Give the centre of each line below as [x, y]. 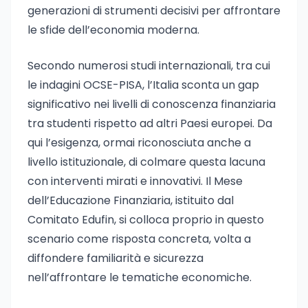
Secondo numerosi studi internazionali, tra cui [149, 66]
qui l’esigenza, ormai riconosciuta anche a [139, 143]
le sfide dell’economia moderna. [113, 30]
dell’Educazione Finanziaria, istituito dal [131, 200]
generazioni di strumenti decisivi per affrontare [154, 11]
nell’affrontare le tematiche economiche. [140, 277]
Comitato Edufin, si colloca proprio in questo [146, 220]
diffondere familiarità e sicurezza [115, 258]
